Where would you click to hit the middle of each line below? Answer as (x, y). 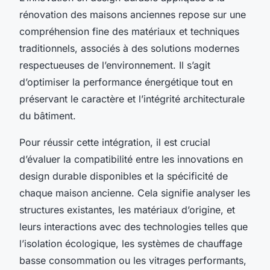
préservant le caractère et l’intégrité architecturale (132, 99)
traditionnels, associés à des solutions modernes (129, 48)
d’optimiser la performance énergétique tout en (126, 82)
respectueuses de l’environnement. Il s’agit (115, 65)
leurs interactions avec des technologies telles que (133, 226)
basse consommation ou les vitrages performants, (133, 260)
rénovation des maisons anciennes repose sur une (133, 14)
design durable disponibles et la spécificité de (124, 176)
